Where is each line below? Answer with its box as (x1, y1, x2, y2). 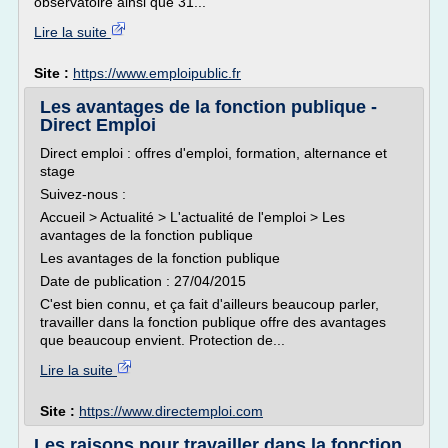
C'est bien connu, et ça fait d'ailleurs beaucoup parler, (40, 296, 379, 312)
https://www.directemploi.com (79, 403, 263, 419)
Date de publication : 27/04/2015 (40, 273, 246, 289)
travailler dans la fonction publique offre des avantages (40, 314, 386, 330)
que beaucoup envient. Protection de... (40, 332, 285, 348)
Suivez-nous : (40, 186, 126, 202)
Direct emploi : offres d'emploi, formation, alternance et (40, 145, 387, 161)
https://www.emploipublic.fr (73, 65, 241, 81)
